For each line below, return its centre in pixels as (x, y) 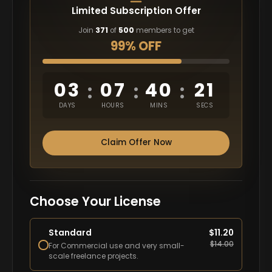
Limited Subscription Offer (136, 10)
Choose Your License (95, 201)
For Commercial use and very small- (117, 246)
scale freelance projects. (94, 257)
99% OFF (136, 46)
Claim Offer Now (136, 143)
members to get (164, 31)
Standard (70, 233)
